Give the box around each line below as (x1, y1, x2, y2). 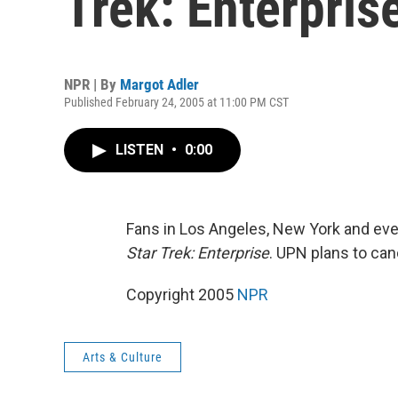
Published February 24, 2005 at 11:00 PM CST (64, 95, 289, 109)
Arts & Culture (83, 350, 163, 364)
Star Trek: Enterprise (126, 243, 269, 262)
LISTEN (115, 141, 167, 158)
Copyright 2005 (126, 285, 237, 304)
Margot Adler (120, 76, 199, 93)
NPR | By (64, 76, 120, 93)
